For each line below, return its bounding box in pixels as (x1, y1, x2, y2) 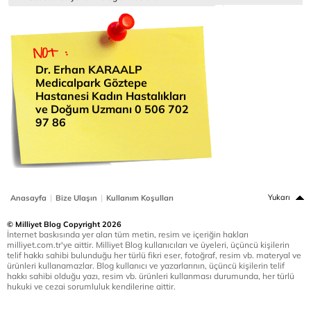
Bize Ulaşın (56, 193, 97, 203)
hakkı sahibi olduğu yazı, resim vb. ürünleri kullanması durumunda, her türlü (7, 271, 294, 281)
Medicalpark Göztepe (35, 76, 147, 90)
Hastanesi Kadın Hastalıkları (35, 89, 186, 103)
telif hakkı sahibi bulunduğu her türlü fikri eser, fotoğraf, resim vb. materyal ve (7, 250, 301, 260)
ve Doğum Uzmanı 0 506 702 (35, 102, 189, 116)
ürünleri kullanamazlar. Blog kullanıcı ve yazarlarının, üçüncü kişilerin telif (7, 260, 285, 271)
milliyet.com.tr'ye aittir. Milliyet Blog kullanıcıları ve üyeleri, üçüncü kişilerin (7, 239, 289, 250)
